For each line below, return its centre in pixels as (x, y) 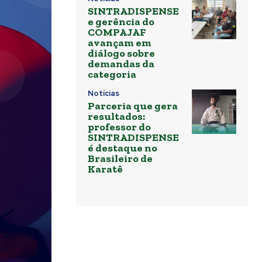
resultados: (116, 117)
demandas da (121, 64)
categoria (112, 75)
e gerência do (121, 22)
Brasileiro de (120, 159)
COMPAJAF (117, 32)
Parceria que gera (133, 106)
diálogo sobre (121, 54)
